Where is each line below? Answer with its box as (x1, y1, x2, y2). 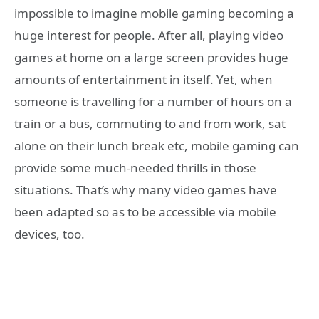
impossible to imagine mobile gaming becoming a (14, 5, 294, 21)
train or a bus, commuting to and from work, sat (14, 115, 286, 132)
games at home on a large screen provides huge (14, 49, 288, 66)
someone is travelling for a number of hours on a (14, 93, 292, 110)
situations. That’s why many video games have (14, 182, 277, 198)
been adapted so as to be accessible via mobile (14, 204, 276, 220)
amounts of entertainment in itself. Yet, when (14, 71, 273, 88)
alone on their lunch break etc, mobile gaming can (14, 137, 299, 154)
